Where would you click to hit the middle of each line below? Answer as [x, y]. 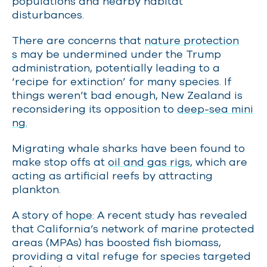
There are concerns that [78, 40]
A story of [39, 215]
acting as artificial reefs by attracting [112, 176]
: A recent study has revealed [170, 215]
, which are [219, 162]
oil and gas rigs [149, 162]
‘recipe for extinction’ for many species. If [122, 81]
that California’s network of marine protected [133, 229]
